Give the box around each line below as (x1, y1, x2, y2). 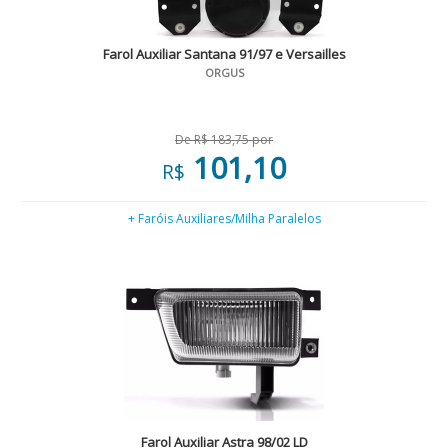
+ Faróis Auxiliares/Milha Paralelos (127, 210, 321, 227)
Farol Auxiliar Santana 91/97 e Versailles (102, 45, 346, 63)
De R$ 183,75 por (175, 131, 273, 148)
